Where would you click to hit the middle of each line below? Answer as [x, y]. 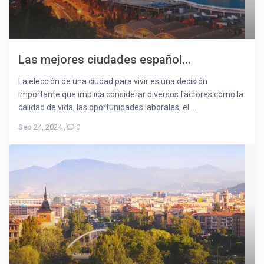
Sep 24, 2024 [40, 127]
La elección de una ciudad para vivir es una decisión [113, 82]
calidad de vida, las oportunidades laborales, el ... [108, 108]
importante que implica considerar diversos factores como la [131, 95]
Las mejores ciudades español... [105, 60]
